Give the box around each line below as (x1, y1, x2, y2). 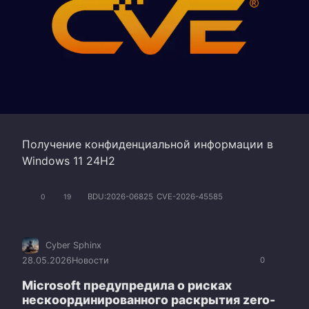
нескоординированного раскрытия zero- (22, 292, 275, 308)
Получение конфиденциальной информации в (22, 137, 273, 151)
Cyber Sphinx (46, 240, 101, 251)
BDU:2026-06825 (88, 192, 153, 202)
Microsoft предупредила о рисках (22, 278, 232, 293)
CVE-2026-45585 (157, 192, 223, 202)
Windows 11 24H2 (22, 153, 115, 168)
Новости (72, 255, 109, 266)
